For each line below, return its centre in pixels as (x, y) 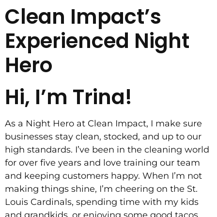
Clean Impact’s (83, 17)
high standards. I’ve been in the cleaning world (107, 150)
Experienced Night (97, 41)
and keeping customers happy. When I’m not (103, 176)
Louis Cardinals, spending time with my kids (102, 202)
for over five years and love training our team (102, 163)
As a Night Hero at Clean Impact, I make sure (103, 124)
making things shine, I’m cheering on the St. (101, 189)
